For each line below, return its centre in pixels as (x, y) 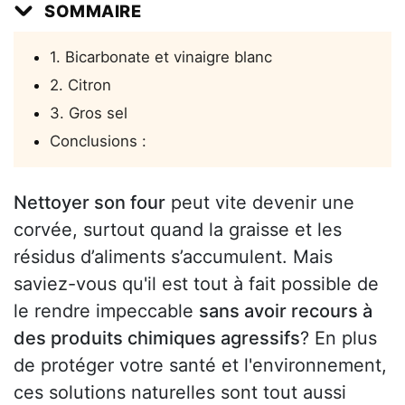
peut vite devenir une (260, 203)
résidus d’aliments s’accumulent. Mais (173, 257)
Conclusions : (98, 141)
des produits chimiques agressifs (157, 339)
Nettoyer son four (89, 203)
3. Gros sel (89, 113)
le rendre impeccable (106, 311)
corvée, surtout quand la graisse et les (178, 230)
